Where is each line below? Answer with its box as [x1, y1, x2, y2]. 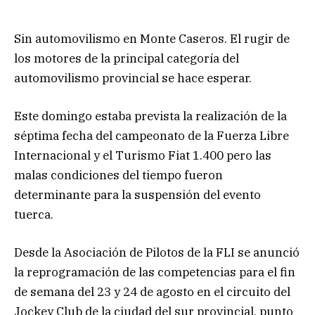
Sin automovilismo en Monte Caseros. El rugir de [14, 30, 290, 46]
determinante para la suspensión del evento [14, 186, 261, 202]
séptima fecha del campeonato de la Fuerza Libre [14, 127, 289, 143]
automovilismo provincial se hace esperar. [14, 70, 252, 86]
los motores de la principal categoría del [14, 50, 239, 66]
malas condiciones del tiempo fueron [14, 167, 223, 183]
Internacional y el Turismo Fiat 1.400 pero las [14, 147, 271, 163]
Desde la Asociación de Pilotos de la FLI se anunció [14, 245, 300, 261]
